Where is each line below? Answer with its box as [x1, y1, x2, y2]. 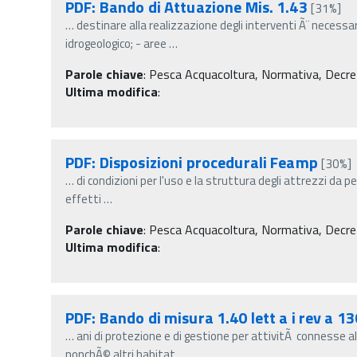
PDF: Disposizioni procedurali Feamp [65, 149, 318, 175]
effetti [65, 189, 104, 208]
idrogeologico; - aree [65, 33, 167, 53]
